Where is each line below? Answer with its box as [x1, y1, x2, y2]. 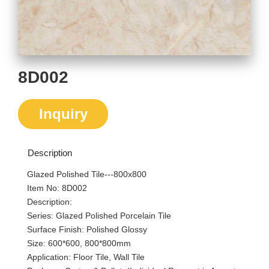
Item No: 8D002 [27, 183, 87, 193]
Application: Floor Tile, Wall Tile [27, 252, 145, 262]
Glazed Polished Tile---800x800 [27, 169, 147, 179]
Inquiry [38, 106, 88, 122]
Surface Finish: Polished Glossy [27, 225, 147, 234]
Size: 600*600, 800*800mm [27, 238, 131, 248]
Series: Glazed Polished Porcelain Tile [27, 211, 171, 220]
